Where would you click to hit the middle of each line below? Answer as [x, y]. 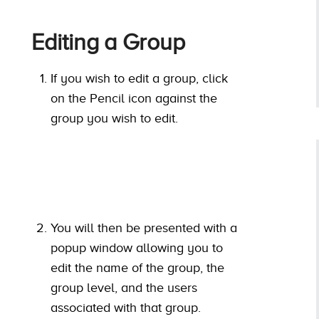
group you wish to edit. [114, 119]
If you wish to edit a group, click [139, 79]
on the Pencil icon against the [134, 99]
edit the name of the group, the [137, 268]
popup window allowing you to [137, 248]
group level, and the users [124, 288]
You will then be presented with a [144, 228]
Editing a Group [108, 43]
